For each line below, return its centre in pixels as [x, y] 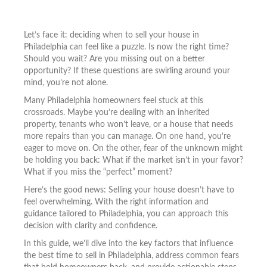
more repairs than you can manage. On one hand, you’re [127, 136]
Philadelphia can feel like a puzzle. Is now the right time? [126, 47]
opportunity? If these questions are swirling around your [127, 71]
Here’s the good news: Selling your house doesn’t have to [129, 190]
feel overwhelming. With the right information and [116, 202]
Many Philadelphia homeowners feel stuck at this [114, 100]
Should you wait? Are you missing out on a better [114, 59]
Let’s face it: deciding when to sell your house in [111, 35]
